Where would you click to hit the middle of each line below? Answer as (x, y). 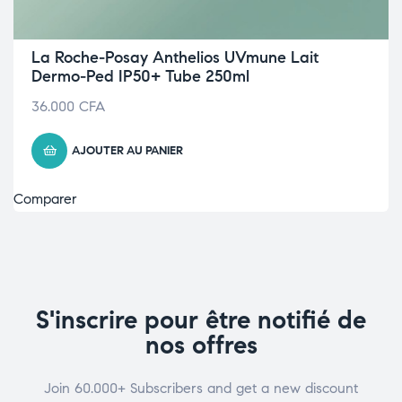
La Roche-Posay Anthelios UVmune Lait (175, 57)
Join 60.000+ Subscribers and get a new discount (201, 388)
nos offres (201, 345)
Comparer (45, 199)
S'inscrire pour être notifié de (201, 320)
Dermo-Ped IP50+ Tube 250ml (140, 76)
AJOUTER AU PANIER (127, 151)
